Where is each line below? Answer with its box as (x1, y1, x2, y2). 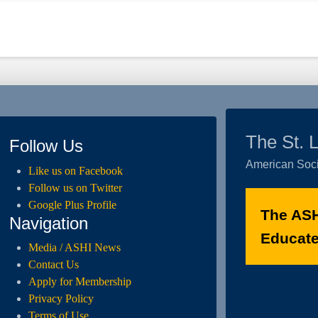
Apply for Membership (28, 275, 131, 288)
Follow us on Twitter (28, 181, 122, 194)
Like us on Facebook (28, 164, 123, 177)
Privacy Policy (28, 292, 94, 305)
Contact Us (28, 258, 79, 271)
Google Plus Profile (28, 198, 116, 211)
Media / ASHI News (28, 241, 121, 254)
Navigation (9, 213, 89, 233)
